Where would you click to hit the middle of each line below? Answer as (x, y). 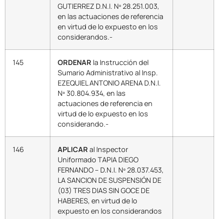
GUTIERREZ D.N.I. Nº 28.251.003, (109, 6)
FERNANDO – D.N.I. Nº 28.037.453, (111, 170)
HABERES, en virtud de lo (98, 201)
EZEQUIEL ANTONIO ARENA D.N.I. (109, 83)
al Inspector (108, 150)
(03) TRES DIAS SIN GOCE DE (104, 191)
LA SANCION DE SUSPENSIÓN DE (109, 180)
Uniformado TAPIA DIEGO (98, 160)
